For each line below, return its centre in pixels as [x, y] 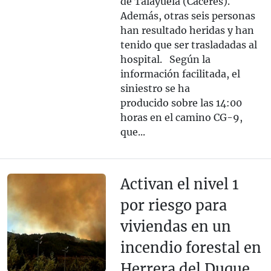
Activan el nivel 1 [179, 184]
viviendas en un [175, 227]
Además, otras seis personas [188, 16]
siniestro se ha [155, 89]
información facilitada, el [180, 74]
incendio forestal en [191, 248]
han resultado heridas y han [187, 31]
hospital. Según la [165, 60]
